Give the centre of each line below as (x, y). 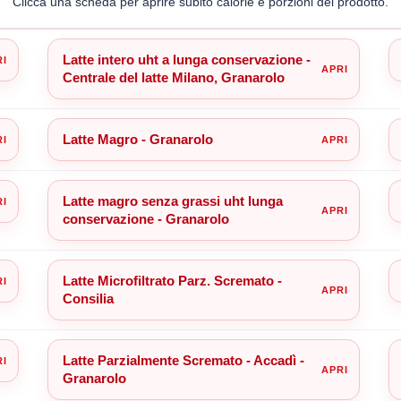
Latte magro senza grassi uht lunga (172, 200)
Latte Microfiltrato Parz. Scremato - (172, 280)
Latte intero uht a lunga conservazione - (186, 59)
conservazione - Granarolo (145, 218)
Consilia (88, 298)
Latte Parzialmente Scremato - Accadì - (183, 360)
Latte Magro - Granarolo (137, 139)
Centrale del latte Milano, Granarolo (173, 77)
